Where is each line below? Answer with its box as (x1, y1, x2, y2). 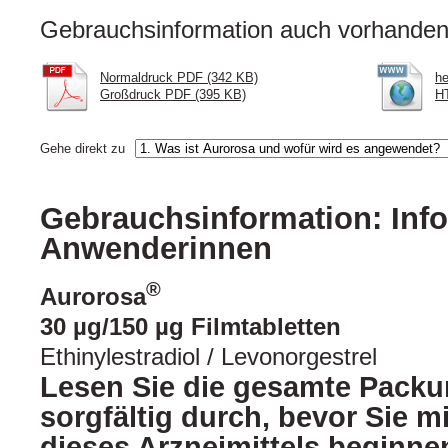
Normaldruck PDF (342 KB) (100, 70, 258, 86)
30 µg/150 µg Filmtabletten (40, 313, 341, 341)
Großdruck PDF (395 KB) (100, 87, 246, 103)
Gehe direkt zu (40, 141, 125, 157)
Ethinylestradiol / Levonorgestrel (40, 343, 377, 371)
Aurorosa (40, 283, 146, 311)
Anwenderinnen (40, 231, 272, 267)
